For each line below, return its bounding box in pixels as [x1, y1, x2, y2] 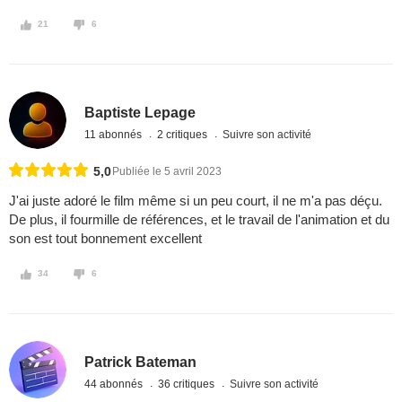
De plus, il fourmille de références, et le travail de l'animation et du [9, 212, 389, 228]
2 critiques [157, 127, 211, 141]
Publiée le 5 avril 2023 [112, 165, 222, 179]
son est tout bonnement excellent [9, 231, 202, 247]
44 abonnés [84, 377, 146, 390]
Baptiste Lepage [84, 104, 197, 120]
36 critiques [158, 377, 218, 390]
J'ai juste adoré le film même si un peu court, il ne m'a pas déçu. [9, 193, 382, 209]
